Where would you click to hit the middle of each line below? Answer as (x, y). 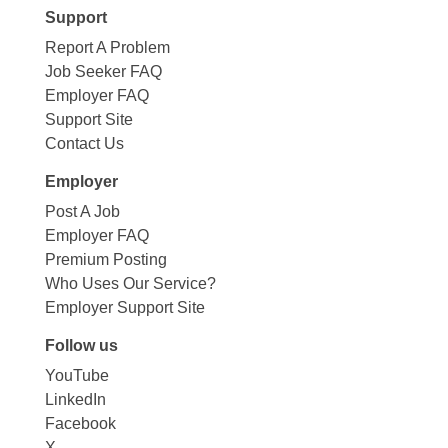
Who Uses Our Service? (130, 283)
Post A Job (82, 211)
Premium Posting (105, 259)
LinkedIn (75, 399)
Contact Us (84, 143)
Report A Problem (107, 47)
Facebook (80, 423)
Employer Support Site (124, 307)
